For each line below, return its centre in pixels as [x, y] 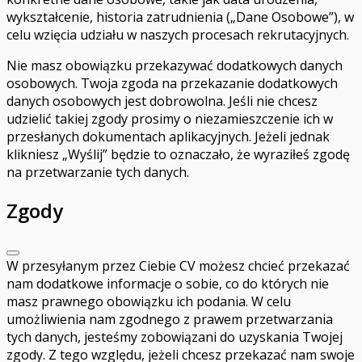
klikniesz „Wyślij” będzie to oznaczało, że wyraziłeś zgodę [178, 154]
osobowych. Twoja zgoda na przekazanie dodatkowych [172, 83]
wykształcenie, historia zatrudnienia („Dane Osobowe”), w [180, 17]
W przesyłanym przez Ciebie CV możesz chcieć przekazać [178, 266]
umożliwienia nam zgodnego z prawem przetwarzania [170, 320]
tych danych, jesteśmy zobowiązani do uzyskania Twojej [175, 337]
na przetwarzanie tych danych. [98, 172]
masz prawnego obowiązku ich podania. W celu [149, 302]
